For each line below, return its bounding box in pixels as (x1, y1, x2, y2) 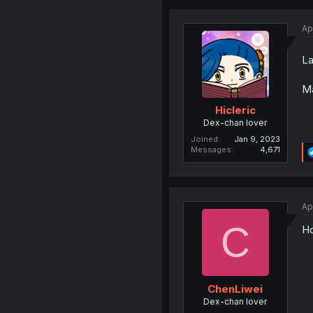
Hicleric (214, 103, 256, 117)
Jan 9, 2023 (233, 134, 280, 145)
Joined (190, 134, 218, 145)
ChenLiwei (208, 282, 263, 296)
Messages (190, 145, 231, 155)
